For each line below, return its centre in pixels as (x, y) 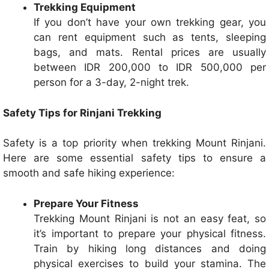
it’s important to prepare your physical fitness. (150, 233)
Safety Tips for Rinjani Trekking (82, 113)
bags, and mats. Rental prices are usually (150, 53)
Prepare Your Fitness (86, 203)
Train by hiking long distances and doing (150, 248)
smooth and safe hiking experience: (89, 173)
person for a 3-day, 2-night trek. (111, 83)
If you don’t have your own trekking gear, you (150, 23)
